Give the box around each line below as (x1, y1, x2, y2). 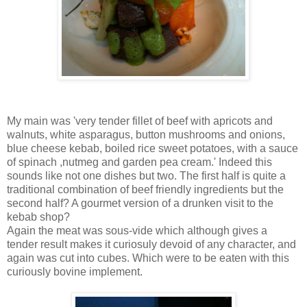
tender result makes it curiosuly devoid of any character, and (7, 238, 296, 250)
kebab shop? (7, 210, 70, 223)
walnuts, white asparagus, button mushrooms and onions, (7, 128, 285, 140)
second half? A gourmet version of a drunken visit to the (7, 197, 273, 209)
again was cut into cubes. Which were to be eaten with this (7, 251, 289, 264)
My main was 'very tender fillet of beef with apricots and (7, 114, 273, 127)
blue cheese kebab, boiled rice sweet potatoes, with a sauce (7, 142, 298, 154)
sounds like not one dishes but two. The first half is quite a (7, 169, 286, 182)
